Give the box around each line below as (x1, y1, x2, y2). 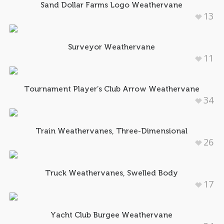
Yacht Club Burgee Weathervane (50, 210, 172, 219)
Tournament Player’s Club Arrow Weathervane (23, 84, 199, 93)
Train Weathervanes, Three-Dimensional (35, 126, 187, 135)
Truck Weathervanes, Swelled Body (45, 168, 178, 177)
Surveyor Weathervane (68, 42, 155, 51)
